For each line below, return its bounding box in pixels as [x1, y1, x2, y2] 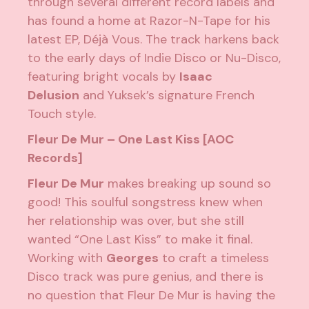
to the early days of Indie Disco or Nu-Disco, [28, 50, 281, 67]
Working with [28, 250, 107, 267]
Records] [28, 150, 83, 167]
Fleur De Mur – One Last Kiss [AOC [28, 131, 235, 148]
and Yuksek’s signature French [79, 87, 255, 104]
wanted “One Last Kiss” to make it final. [28, 231, 253, 248]
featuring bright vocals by [28, 68, 180, 86]
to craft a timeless [159, 250, 270, 267]
